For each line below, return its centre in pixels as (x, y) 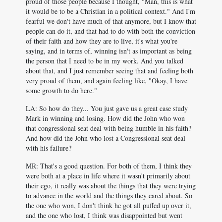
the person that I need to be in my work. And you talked (105, 61)
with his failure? (49, 148)
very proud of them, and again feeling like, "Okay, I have (107, 81)
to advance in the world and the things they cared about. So (109, 195)
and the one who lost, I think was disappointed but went (104, 215)
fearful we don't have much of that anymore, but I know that (111, 21)
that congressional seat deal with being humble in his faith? (109, 128)
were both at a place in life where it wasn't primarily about (108, 176)
